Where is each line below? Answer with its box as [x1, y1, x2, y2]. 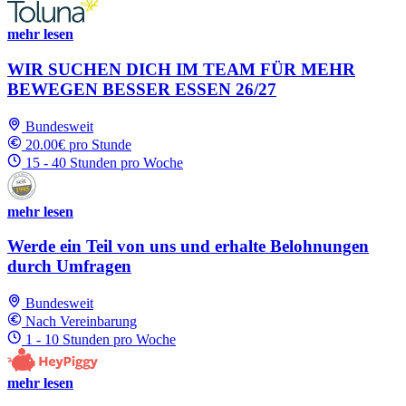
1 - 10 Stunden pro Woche [25, 332, 176, 348]
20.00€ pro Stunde [25, 136, 131, 152]
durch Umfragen [7, 256, 131, 276]
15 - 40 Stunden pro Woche [25, 154, 183, 170]
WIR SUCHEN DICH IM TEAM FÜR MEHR [7, 60, 355, 80]
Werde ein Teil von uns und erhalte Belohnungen [7, 237, 369, 256]
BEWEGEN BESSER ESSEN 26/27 [7, 80, 276, 100]
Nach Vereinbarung [25, 314, 137, 330]
